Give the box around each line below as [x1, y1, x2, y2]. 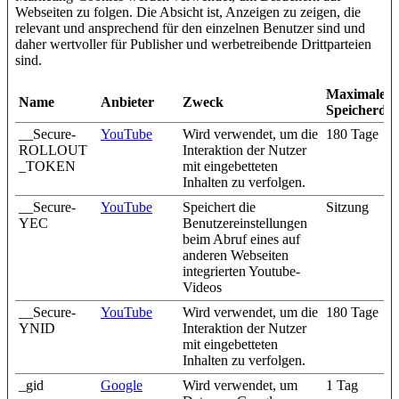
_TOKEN [19, 159, 76, 175]
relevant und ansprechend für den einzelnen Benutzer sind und [15, 20, 365, 37]
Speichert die [183, 199, 256, 216]
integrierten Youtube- [183, 264, 300, 280]
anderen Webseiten [183, 248, 289, 264]
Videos [183, 280, 222, 296]
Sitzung [326, 199, 369, 216]
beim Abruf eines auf [183, 232, 300, 248]
